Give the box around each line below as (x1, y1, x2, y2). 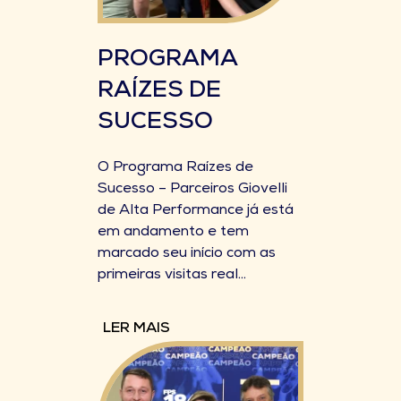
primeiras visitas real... (98, 269, 246, 283)
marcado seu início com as (98, 247, 276, 261)
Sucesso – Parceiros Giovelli (98, 183, 287, 197)
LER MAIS (103, 322, 170, 337)
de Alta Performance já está (98, 204, 294, 218)
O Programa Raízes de (98, 161, 253, 175)
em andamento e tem (98, 226, 249, 240)
